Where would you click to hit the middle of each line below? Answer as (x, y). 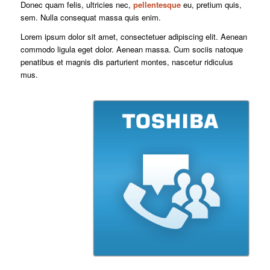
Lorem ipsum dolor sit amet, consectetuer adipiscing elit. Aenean (133, 37)
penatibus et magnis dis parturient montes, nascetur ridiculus (127, 62)
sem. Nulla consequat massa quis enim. (90, 17)
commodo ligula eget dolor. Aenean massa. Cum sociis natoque (131, 49)
